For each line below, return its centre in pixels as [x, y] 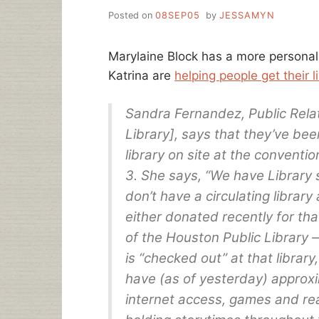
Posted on [132, 15]
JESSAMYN [247, 15]
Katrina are [141, 75]
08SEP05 [178, 15]
